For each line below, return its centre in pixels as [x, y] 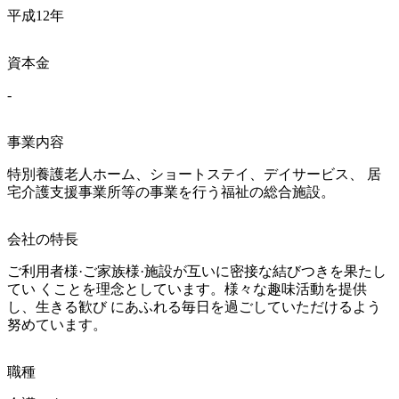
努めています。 [57, 324]
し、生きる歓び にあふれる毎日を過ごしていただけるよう [194, 306]
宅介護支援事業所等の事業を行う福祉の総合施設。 [171, 191]
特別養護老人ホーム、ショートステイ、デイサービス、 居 [194, 174]
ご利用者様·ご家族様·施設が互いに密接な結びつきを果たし [197, 271]
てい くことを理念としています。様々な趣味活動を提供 [187, 289]
